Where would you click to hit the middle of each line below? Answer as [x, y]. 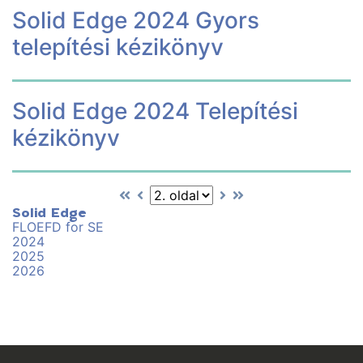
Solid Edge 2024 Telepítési [155, 111]
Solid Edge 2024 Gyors [136, 21]
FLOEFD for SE [58, 227]
